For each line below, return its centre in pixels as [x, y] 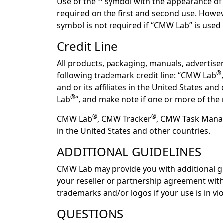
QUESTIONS [90, 214]
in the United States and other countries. [133, 131]
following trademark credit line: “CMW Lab [136, 75]
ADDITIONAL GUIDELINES [129, 152]
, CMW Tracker [124, 119]
